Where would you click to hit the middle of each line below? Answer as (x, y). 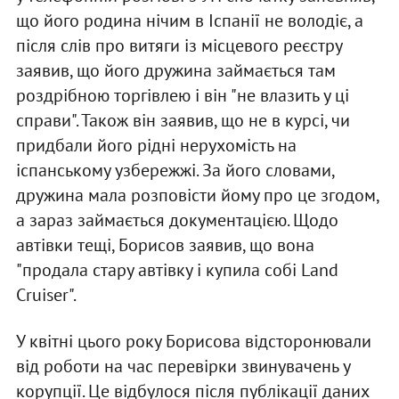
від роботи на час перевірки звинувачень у (183, 366)
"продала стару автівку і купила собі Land (177, 270)
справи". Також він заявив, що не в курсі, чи (183, 121)
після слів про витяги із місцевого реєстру (179, 46)
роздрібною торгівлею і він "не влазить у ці (182, 96)
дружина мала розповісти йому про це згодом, (197, 195)
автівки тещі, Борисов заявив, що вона (165, 245)
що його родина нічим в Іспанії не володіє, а (189, 21)
